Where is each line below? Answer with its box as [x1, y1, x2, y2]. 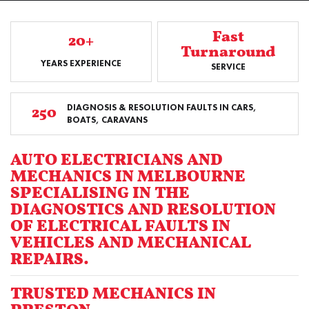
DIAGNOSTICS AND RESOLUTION [10, 199, 276, 222]
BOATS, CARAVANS [66, 114, 148, 126]
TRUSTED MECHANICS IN [10, 283, 216, 306]
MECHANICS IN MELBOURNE [10, 166, 246, 189]
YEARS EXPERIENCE [40, 57, 121, 69]
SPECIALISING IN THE [10, 182, 190, 206]
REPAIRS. [10, 248, 89, 272]
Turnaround [181, 42, 276, 63]
